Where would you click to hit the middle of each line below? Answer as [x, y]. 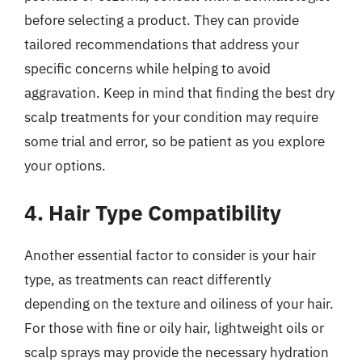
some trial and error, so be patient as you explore [175, 141]
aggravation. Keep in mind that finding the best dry [179, 93]
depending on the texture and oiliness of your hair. [179, 304]
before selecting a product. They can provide [162, 20]
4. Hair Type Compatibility [153, 213]
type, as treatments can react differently [147, 280]
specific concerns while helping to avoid [147, 68]
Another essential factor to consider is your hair [170, 255]
